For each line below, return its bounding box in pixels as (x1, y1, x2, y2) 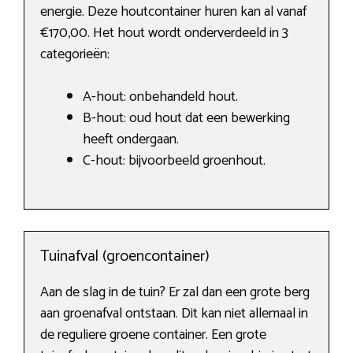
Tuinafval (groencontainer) (40, 243, 210, 270)
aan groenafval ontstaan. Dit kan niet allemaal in (40, 302, 308, 326)
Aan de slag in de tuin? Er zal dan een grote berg (40, 281, 310, 305)
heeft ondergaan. (83, 128, 179, 152)
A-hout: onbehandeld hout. (83, 85, 238, 110)
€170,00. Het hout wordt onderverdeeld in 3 (40, 21, 288, 46)
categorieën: (40, 43, 110, 67)
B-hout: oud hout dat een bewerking (83, 106, 290, 131)
